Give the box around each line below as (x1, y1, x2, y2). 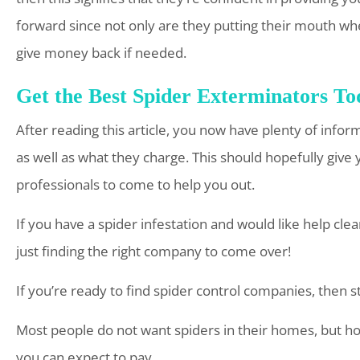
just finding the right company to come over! (16, 242, 291, 261)
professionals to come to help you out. (16, 175, 255, 194)
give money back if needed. (16, 43, 186, 63)
